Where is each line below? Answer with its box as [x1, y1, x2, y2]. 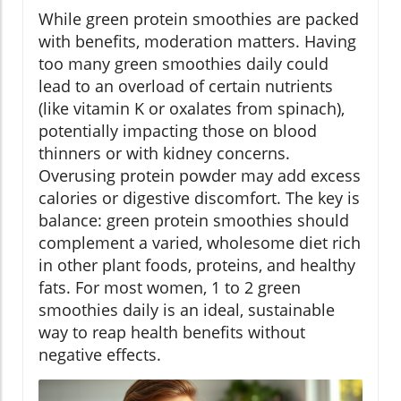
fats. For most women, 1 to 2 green [38, 276, 301, 298]
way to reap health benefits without [38, 320, 305, 343]
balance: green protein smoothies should [38, 209, 349, 231]
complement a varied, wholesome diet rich [38, 231, 361, 253]
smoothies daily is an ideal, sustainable [38, 298, 335, 320]
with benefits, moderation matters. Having [38, 30, 356, 52]
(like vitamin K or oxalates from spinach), [38, 97, 345, 119]
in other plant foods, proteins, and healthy [38, 253, 355, 276]
